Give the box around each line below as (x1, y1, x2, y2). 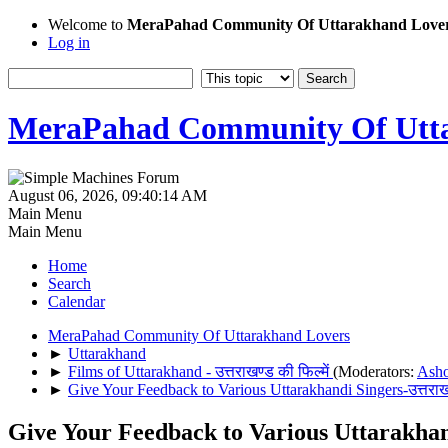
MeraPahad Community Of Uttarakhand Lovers (48, 326, 350, 344)
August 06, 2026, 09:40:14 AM (8, 186, 207, 204)
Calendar (48, 292, 105, 310)
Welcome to (48, 16, 127, 33)
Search (48, 274, 91, 292)
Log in (48, 34, 90, 51)
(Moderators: (333, 362, 417, 380)
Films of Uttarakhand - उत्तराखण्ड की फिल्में (68, 362, 333, 380)
